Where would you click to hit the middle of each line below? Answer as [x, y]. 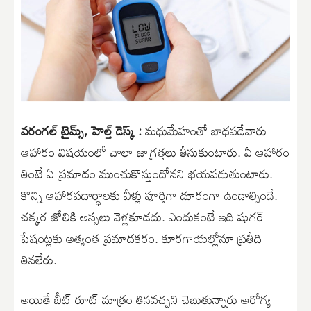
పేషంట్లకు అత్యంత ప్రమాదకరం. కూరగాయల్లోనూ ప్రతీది [141, 238]
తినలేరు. [39, 259]
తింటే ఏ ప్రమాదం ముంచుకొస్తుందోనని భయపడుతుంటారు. [147, 173]
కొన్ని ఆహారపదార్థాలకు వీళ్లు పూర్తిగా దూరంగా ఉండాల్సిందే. [149, 195]
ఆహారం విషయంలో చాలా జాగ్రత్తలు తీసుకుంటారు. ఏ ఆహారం [155, 152]
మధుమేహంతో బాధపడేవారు [204, 130]
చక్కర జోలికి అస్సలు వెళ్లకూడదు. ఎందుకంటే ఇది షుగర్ [142, 216]
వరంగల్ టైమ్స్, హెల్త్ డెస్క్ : [81, 130]
